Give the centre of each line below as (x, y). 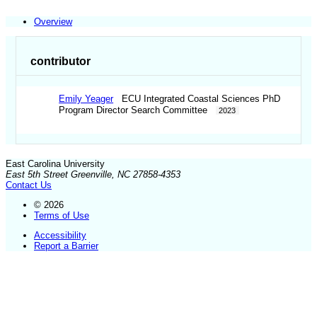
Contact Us (29, 185)
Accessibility (60, 236)
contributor (61, 61)
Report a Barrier (66, 246)
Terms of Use (62, 215)
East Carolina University (55, 163)
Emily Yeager (86, 99)
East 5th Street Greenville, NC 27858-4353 (93, 174)
